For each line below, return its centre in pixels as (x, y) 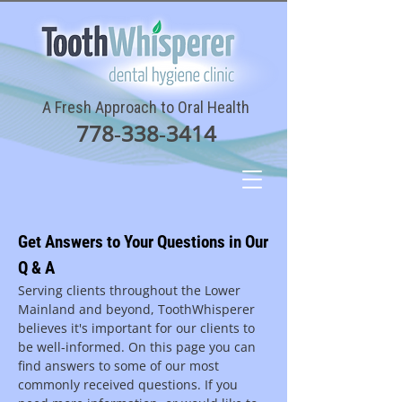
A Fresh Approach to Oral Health (146, 107)
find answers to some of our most (118, 366)
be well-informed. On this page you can (137, 347)
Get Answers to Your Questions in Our (143, 242)
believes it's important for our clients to (136, 328)
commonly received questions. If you (128, 385)
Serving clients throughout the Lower (129, 290)
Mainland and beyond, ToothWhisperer (136, 309)
